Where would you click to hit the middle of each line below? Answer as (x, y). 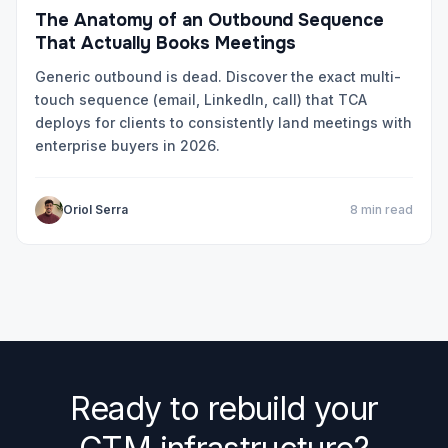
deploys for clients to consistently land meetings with (223, 122)
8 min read (381, 209)
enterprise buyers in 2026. (127, 145)
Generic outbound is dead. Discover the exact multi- (218, 76)
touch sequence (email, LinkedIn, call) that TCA (201, 99)
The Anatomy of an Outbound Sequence (210, 19)
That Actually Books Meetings (166, 42)
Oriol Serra (95, 209)
